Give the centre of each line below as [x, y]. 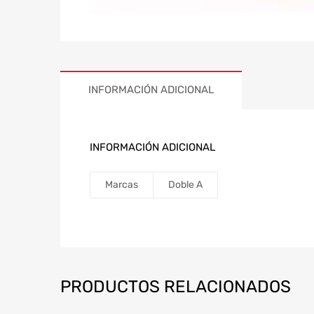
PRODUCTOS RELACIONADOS [176, 286]
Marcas [122, 184]
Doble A [185, 184]
